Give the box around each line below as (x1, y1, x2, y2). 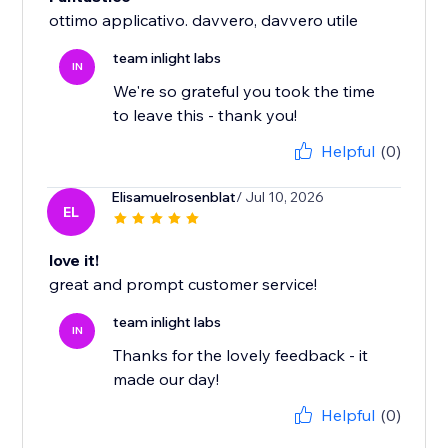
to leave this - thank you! (113, 105, 298, 126)
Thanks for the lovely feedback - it (113, 345, 369, 366)
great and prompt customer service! (49, 274, 318, 295)
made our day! (113, 369, 220, 390)
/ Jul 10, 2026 (236, 188, 325, 207)
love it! (49, 250, 100, 271)
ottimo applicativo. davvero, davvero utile (49, 10, 359, 31)
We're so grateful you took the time (113, 81, 376, 102)
